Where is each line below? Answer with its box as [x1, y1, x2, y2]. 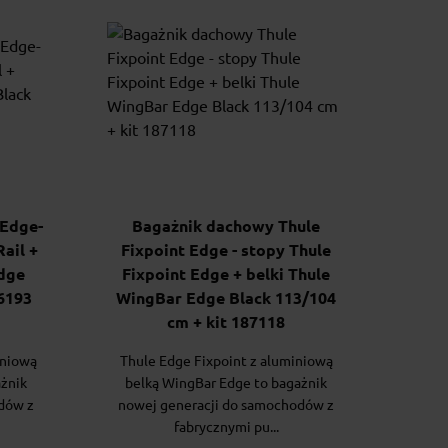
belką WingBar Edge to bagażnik [125, 375, 327, 392]
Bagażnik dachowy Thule [132, 217, 320, 236]
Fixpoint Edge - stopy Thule [121, 241, 331, 260]
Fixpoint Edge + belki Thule [122, 265, 330, 284]
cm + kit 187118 [167, 313, 285, 332]
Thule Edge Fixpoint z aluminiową [119, 353, 333, 370]
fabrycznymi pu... [173, 419, 279, 436]
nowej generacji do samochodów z [118, 397, 334, 414]
